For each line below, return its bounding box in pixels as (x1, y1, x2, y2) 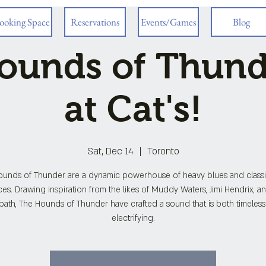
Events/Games (141, 15, 196, 28)
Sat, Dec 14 (87, 145, 134, 158)
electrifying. (111, 213, 155, 224)
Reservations (71, 15, 119, 28)
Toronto (147, 145, 179, 158)
